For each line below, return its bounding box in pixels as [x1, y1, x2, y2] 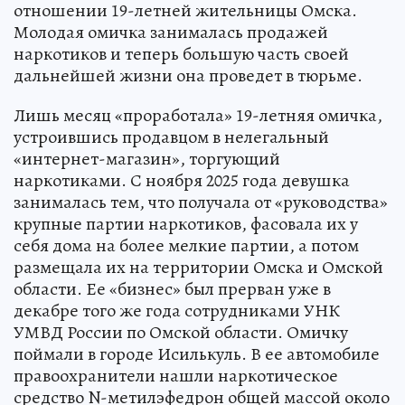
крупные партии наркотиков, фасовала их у [14, 212, 358, 237]
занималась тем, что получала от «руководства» [14, 190, 388, 215]
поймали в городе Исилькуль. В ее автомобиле [14, 342, 380, 367]
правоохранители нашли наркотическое [14, 363, 338, 389]
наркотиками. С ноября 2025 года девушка [14, 168, 350, 193]
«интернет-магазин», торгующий [14, 146, 280, 172]
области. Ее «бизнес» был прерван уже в [14, 277, 331, 302]
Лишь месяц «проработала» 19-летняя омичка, [14, 103, 382, 128]
